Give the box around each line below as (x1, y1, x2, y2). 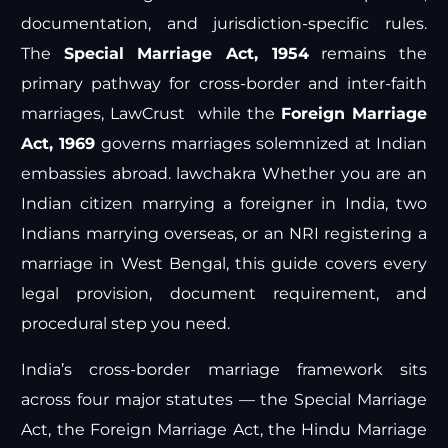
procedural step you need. (21, 314, 231, 334)
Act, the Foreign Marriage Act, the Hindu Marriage (21, 420, 427, 440)
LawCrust (110, 104, 192, 124)
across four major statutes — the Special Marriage (21, 390, 427, 410)
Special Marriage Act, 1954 (63, 44, 309, 64)
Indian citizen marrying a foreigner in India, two (21, 194, 427, 214)
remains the (308, 44, 427, 64)
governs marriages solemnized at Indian (95, 134, 427, 154)
